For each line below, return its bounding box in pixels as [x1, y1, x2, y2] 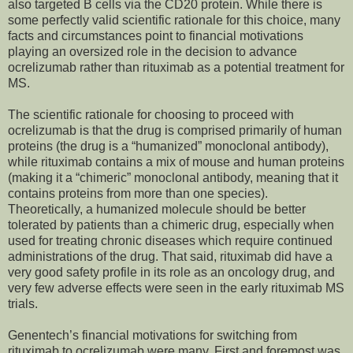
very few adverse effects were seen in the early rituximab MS [8, 281, 344, 295]
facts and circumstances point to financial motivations [8, 29, 303, 43]
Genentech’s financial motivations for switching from [8, 329, 297, 343]
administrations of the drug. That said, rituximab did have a [8, 250, 333, 264]
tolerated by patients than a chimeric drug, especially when [8, 218, 334, 232]
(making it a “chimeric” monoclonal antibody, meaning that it [8, 171, 338, 185]
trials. [8, 297, 38, 311]
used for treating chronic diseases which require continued [8, 234, 333, 248]
